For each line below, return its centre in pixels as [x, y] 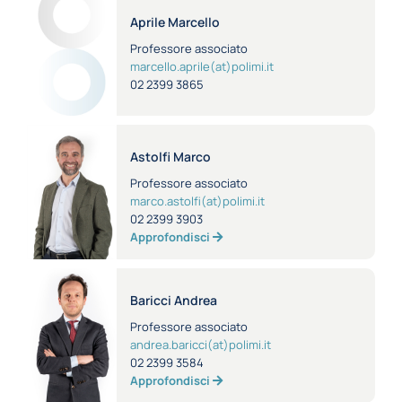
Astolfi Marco [172, 156]
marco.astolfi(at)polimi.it [197, 201]
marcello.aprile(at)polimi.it [202, 66]
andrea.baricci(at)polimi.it [201, 344]
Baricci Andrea [175, 300]
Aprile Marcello [176, 22]
